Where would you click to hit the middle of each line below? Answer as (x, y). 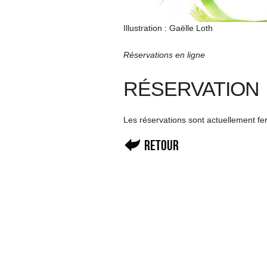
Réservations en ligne (164, 55)
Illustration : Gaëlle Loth (168, 28)
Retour (162, 145)
